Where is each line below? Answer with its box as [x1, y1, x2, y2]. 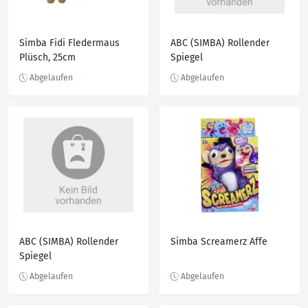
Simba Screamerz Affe [170, 236, 267, 247]
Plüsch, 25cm [19, 52, 76, 63]
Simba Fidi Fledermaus [19, 37, 120, 49]
